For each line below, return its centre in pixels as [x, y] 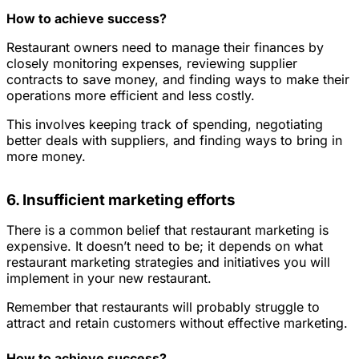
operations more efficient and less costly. [131, 95]
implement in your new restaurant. [109, 278]
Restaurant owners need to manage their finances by [165, 47]
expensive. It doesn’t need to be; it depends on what [165, 246]
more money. [46, 156]
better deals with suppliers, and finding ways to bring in [174, 140]
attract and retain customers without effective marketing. [177, 323]
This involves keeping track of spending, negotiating [165, 124]
